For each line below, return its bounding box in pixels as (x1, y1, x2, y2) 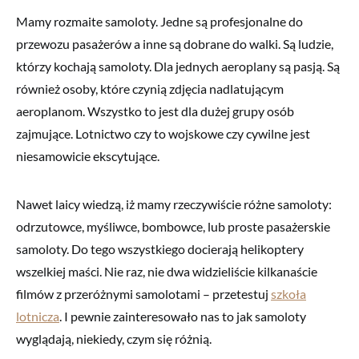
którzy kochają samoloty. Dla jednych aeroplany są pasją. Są (16, 58, 340, 74)
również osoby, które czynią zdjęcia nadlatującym (16, 80, 284, 96)
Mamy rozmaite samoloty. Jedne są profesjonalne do (16, 13, 303, 29)
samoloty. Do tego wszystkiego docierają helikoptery (16, 240, 304, 256)
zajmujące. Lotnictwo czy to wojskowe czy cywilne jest (16, 125, 310, 141)
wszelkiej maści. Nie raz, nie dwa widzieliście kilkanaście (16, 263, 317, 279)
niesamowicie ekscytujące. (16, 147, 159, 163)
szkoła (271, 285, 306, 301)
